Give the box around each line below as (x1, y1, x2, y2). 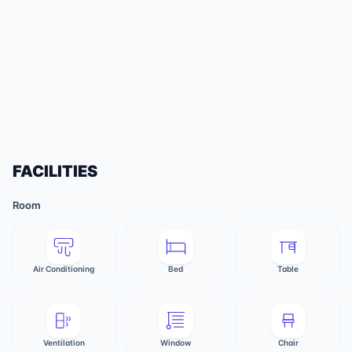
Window (160, 338, 192, 347)
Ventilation (42, 338, 85, 347)
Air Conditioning (33, 264, 95, 273)
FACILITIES (13, 162, 97, 181)
